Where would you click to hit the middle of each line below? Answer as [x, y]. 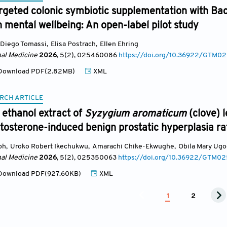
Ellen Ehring [119, 44]
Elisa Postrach [73, 44]
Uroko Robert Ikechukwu [49, 147]
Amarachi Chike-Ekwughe [133, 147]
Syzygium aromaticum [137, 114]
